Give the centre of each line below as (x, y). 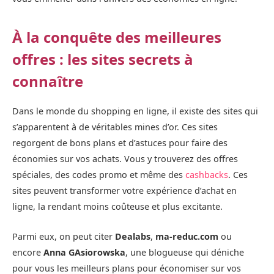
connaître (48, 81)
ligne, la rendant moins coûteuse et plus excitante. (117, 207)
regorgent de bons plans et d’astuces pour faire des (120, 143)
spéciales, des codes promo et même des (99, 175)
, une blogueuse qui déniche (185, 252)
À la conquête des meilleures (117, 37)
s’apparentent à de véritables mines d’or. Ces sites (115, 127)
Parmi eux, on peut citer (62, 236)
